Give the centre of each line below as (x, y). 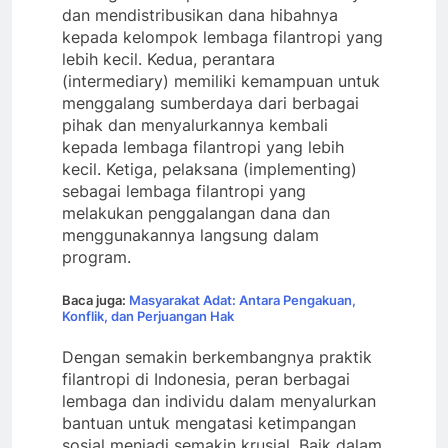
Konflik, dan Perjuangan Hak (148, 316)
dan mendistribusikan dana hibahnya (200, 15)
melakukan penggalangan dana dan (196, 213)
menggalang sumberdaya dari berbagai (210, 103)
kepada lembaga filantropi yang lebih (203, 147)
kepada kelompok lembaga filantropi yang (222, 37)
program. (96, 257)
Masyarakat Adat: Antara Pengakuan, (242, 300)
